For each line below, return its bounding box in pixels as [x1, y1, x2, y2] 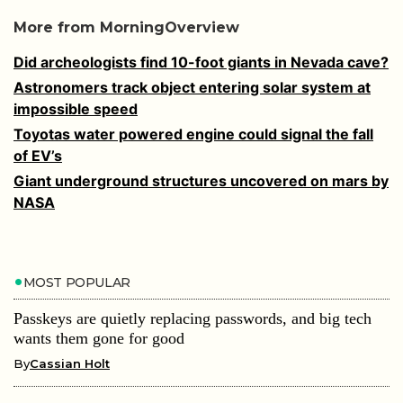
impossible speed [13, 100, 138, 119]
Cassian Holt [30, 355, 110, 371]
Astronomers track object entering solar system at [13, 78, 371, 97]
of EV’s [13, 147, 62, 166]
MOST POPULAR [22, 273, 130, 291]
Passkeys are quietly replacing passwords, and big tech [13, 309, 372, 327]
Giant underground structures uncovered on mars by [13, 172, 389, 191]
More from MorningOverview [13, 18, 239, 36]
